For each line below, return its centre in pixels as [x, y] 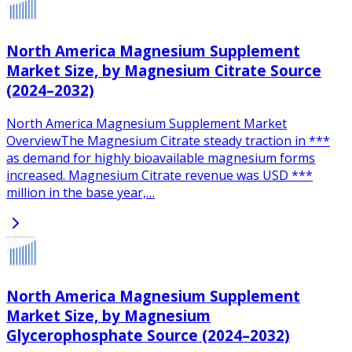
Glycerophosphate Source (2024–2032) [148, 335]
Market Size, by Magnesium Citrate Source [164, 70]
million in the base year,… [81, 192]
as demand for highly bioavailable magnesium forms [161, 158]
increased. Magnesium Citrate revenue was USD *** [159, 175]
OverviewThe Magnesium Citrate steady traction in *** [168, 140]
